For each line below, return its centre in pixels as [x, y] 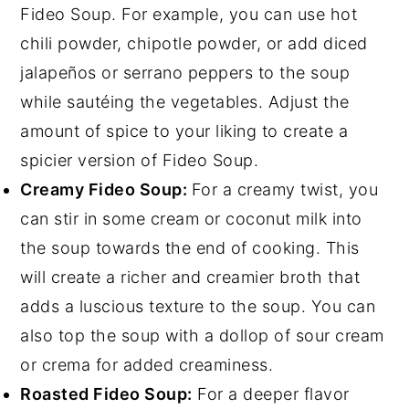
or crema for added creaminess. [147, 365]
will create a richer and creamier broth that [190, 278]
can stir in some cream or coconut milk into [191, 219]
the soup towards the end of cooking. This [190, 248]
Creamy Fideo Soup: [106, 190]
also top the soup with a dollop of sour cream [202, 336]
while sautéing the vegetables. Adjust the [185, 102]
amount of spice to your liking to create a [184, 131]
